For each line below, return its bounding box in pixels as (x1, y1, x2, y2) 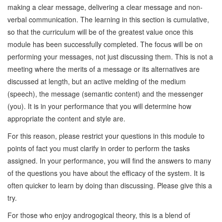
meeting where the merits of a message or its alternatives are (7, 63, 200, 74)
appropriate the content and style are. (7, 113, 125, 123)
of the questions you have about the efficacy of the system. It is (7, 167, 205, 178)
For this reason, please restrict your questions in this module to (7, 130, 205, 141)
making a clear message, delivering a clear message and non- (7, 1, 203, 12)
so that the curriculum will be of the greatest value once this (7, 26, 193, 37)
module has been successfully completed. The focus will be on (7, 39, 203, 49)
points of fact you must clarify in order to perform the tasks (7, 143, 190, 153)
